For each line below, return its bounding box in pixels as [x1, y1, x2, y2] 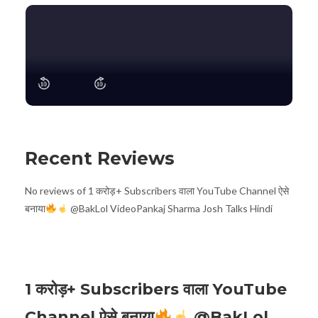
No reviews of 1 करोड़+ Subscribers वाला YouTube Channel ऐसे [25, 185, 289, 197]
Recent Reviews [25, 148, 175, 169]
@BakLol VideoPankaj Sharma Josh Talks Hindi [67, 202, 273, 214]
